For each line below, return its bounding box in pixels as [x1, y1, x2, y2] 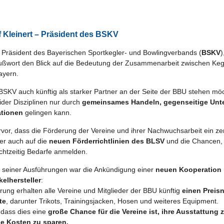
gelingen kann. [23, 108, 71, 116]
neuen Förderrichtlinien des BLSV [49, 137, 164, 145]
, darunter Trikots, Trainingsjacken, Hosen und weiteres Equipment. [6, 197, 218, 205]
